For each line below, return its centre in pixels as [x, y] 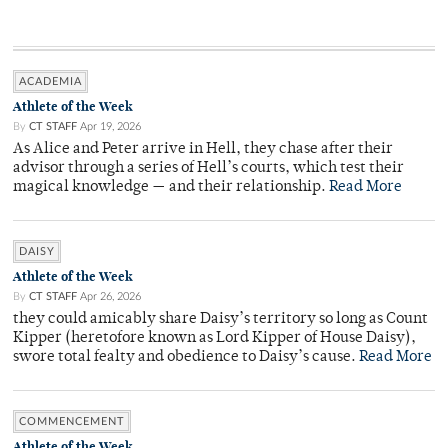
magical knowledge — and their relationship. [171, 188]
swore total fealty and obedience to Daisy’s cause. [186, 358]
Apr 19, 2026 [110, 127]
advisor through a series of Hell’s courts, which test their [208, 169]
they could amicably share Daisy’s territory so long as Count [220, 320]
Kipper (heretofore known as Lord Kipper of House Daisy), [214, 339]
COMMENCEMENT [72, 422]
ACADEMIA [50, 82]
